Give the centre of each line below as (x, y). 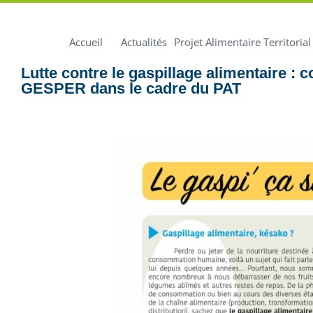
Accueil (86, 42)
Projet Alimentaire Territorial (242, 42)
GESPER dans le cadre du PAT (131, 88)
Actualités (144, 42)
